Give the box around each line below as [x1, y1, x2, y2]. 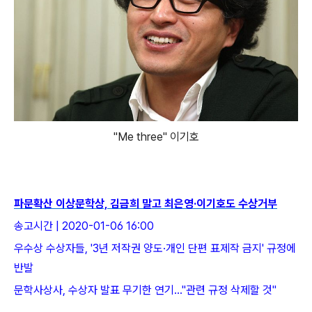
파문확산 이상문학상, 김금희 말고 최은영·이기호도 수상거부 [14, 197, 277, 211]
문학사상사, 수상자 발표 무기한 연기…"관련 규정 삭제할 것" [14, 283, 276, 297]
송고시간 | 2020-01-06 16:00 [14, 219, 154, 233]
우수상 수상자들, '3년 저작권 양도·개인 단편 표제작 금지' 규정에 [14, 242, 296, 256]
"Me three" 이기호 [113, 130, 199, 144]
